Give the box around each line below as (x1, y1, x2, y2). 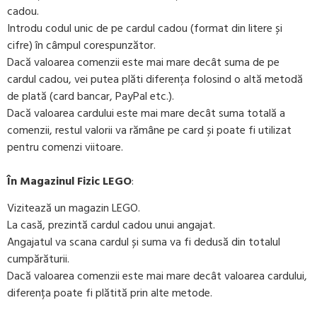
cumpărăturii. (7, 250, 69, 269)
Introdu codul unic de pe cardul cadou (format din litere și (7, 19, 282, 38)
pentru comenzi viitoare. (7, 138, 123, 156)
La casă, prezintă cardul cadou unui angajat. (7, 216, 215, 235)
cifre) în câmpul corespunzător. (7, 36, 156, 54)
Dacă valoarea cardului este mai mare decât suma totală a (7, 104, 285, 122)
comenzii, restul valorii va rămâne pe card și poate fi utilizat (7, 121, 292, 139)
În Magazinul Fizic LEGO (7, 172, 132, 190)
